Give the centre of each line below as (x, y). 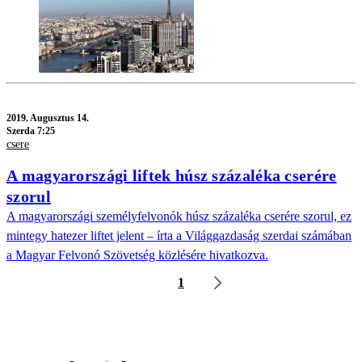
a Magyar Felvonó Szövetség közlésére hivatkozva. (137, 255)
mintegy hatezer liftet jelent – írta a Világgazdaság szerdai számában (179, 236)
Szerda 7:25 (31, 130)
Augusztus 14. (59, 118)
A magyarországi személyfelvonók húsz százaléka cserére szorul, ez (179, 217)
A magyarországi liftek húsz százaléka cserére (172, 176)
